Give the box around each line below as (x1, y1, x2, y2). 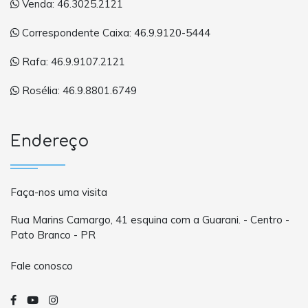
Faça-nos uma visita (10, 185, 107, 199)
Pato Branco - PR (10, 228, 96, 241)
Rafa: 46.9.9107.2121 (19, 55, 125, 69)
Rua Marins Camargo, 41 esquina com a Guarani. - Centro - (10, 212, 289, 226)
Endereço (10, 132, 89, 150)
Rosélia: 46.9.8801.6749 (19, 84, 137, 98)
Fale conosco (10, 259, 73, 273)
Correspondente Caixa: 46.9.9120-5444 (19, 26, 210, 40)
